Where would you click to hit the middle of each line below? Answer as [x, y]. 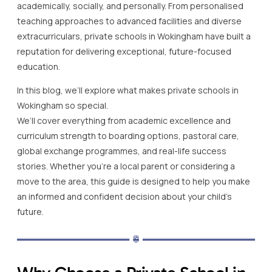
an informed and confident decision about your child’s [124, 196]
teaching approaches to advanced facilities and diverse [129, 21]
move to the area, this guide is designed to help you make [134, 181]
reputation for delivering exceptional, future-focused [124, 51]
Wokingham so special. [63, 105]
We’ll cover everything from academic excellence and [124, 120]
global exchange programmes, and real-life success [122, 151]
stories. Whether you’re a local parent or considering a [126, 166]
